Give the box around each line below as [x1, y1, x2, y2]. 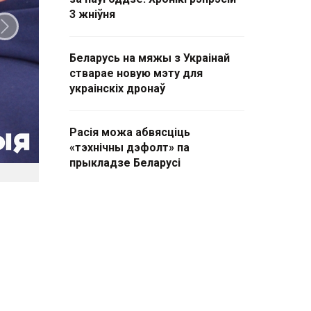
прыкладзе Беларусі [69, 156, 180, 169]
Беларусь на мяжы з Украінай [69, 51, 230, 65]
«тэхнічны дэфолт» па [69, 141, 190, 154]
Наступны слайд [3, 27, 113, 44]
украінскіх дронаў [69, 82, 165, 95]
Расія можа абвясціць [69, 126, 190, 139]
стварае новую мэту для [69, 67, 203, 80]
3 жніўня [69, 8, 115, 21]
